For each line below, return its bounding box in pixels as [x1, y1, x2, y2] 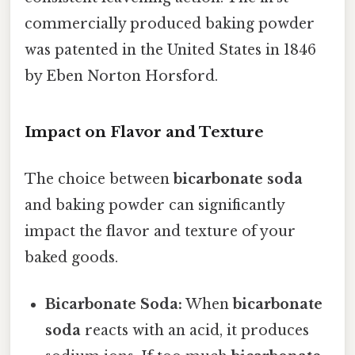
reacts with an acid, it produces [81, 322, 310, 340]
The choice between [25, 170, 174, 189]
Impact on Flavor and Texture [25, 122, 264, 141]
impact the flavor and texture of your [25, 223, 296, 241]
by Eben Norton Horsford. [25, 67, 218, 86]
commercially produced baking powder [25, 15, 315, 33]
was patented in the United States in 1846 [25, 41, 316, 59]
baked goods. [25, 249, 118, 267]
